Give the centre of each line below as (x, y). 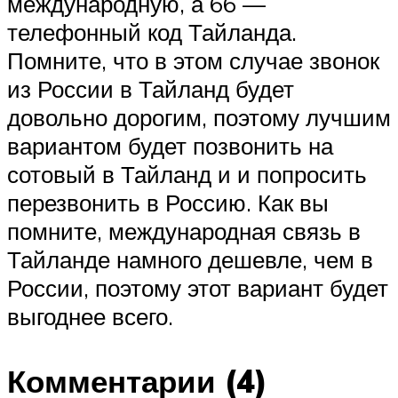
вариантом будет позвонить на (170, 145)
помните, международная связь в (184, 231)
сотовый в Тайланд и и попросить (187, 174)
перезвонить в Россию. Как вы (168, 202)
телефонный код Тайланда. (152, 32)
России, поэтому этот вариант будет (198, 287)
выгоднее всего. (90, 316)
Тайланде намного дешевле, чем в (190, 259)
